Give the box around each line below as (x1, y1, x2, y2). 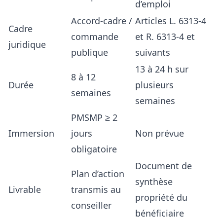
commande (71, 30, 118, 42)
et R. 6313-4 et (135, 30, 195, 42)
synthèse (135, 175, 173, 187)
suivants (135, 46, 170, 58)
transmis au (71, 183, 121, 195)
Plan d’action (71, 167, 124, 180)
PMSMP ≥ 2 (71, 111, 117, 123)
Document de (135, 159, 192, 172)
